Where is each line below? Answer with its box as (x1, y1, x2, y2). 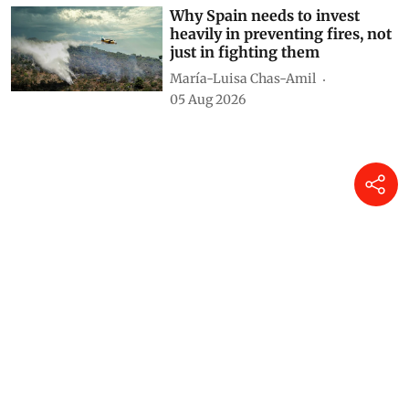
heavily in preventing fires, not (170, 24, 393, 43)
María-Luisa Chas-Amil (170, 70, 317, 88)
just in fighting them (170, 42, 320, 61)
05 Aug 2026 (170, 90, 246, 108)
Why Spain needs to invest (170, 5, 361, 25)
